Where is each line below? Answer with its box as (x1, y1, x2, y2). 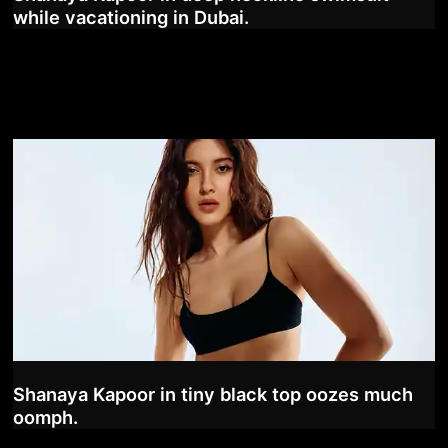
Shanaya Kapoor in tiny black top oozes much (12, 382, 413, 405)
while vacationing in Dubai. (12, 6, 249, 29)
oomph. (12, 405, 78, 428)
